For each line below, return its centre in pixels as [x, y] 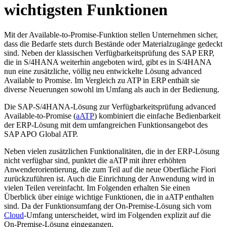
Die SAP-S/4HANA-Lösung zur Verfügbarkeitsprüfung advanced [110, 106]
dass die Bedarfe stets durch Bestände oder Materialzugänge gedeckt [113, 44]
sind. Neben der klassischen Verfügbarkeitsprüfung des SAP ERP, [109, 53]
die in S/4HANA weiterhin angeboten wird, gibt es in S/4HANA [108, 62]
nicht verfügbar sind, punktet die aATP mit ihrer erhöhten [95, 160]
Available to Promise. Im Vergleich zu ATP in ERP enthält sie [102, 80]
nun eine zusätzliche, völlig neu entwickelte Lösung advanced [103, 71]
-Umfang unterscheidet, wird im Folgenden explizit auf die [117, 215]
